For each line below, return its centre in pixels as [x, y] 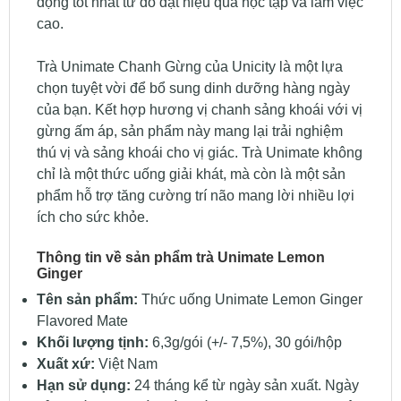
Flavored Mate [82, 321]
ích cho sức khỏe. [92, 218]
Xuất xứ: [65, 364]
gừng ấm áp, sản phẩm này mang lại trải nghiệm [189, 132]
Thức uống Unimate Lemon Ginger [250, 300]
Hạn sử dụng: [83, 386]
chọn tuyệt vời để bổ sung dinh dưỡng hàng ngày [193, 89]
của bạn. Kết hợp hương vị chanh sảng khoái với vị [199, 110]
